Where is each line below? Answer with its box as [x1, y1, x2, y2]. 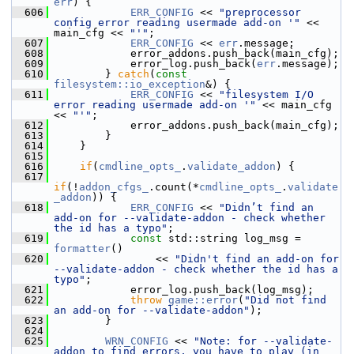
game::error [168, 294, 238, 306]
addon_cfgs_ [79, 181, 149, 193]
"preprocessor [219, 6, 301, 18]
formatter [54, 243, 111, 254]
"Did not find [244, 294, 326, 306]
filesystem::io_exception [54, 78, 205, 90]
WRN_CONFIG [105, 335, 168, 347]
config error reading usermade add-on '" [54, 17, 300, 28]
